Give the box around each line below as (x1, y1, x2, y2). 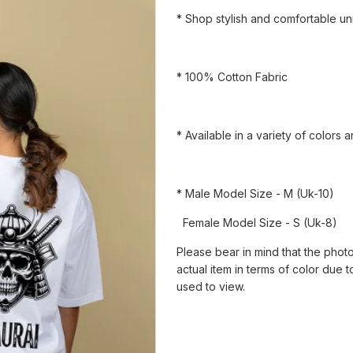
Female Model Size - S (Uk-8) (176, 216, 337, 229)
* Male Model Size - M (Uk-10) (176, 187, 334, 200)
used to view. (176, 280, 245, 293)
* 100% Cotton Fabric (176, 70, 288, 84)
